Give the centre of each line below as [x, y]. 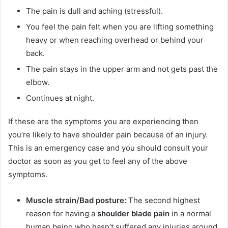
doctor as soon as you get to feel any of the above [98, 161]
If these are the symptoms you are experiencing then [103, 122]
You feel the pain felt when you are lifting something [120, 27]
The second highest [164, 201]
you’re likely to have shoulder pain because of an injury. [108, 135]
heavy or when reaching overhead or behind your [115, 40]
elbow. [38, 82]
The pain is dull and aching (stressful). [94, 11]
